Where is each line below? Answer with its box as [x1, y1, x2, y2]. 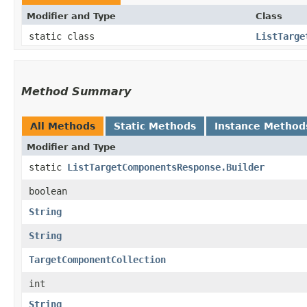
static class [29, 30, 100, 42]
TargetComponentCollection [29, 254, 166, 265]
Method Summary [21, 84, 131, 98]
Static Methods [114, 120, 196, 132]
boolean [29, 185, 67, 197]
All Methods [30, 120, 95, 132]
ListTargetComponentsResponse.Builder [67, 161, 265, 173]
